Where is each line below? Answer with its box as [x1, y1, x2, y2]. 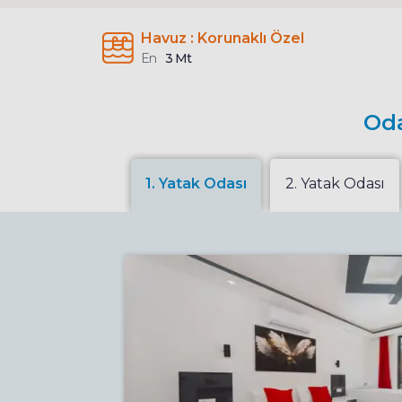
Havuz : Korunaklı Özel [141, 29, 304, 47]
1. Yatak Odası [145, 174, 247, 192]
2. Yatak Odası [284, 174, 385, 192]
